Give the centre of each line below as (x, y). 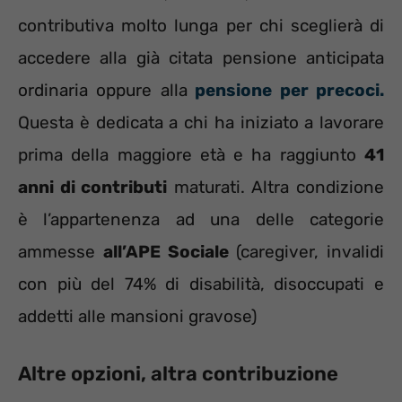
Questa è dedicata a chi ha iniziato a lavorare (201, 122)
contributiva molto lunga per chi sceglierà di (201, 25)
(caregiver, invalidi (306, 251)
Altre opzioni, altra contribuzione (178, 374)
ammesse (61, 251)
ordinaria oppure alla (103, 90)
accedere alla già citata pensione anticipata (201, 57)
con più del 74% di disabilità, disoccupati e (201, 284)
